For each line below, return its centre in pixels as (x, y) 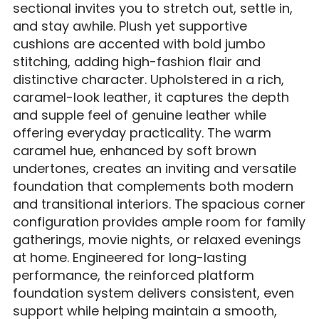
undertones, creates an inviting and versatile (154, 168)
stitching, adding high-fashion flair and (136, 61)
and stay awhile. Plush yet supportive (130, 26)
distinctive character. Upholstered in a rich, (148, 79)
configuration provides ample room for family (159, 221)
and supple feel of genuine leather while (139, 115)
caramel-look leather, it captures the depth (151, 97)
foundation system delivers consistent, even (153, 293)
